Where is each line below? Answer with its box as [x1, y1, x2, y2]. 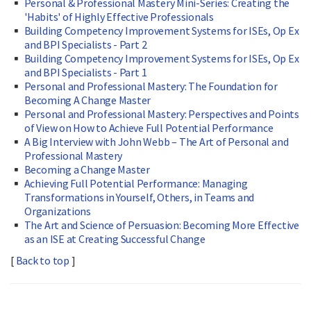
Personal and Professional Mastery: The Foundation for [24, 79, 278, 94]
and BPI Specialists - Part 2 [24, 37, 147, 52]
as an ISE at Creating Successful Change [24, 232, 205, 246]
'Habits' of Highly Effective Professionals [24, 10, 214, 24]
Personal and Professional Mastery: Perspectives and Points [24, 107, 299, 121]
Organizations [24, 204, 91, 219]
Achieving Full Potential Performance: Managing [24, 176, 248, 191]
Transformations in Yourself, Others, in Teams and [24, 190, 255, 205]
